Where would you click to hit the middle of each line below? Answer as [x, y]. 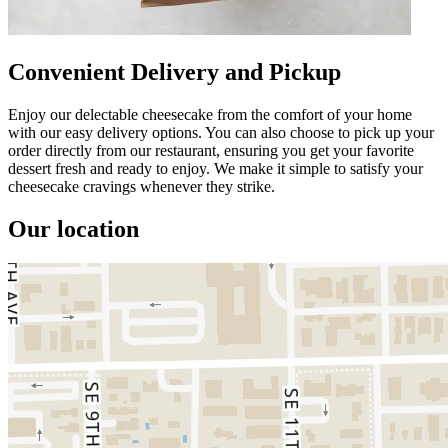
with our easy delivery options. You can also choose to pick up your [221, 132]
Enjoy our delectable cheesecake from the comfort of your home [210, 114]
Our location [73, 228]
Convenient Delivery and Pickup [174, 71]
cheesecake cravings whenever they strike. [141, 186]
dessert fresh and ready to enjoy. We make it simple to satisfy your [215, 168]
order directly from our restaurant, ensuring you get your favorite [211, 150]
